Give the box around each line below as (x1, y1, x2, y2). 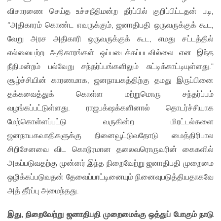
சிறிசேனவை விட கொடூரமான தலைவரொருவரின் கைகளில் (7, 145, 214, 155)
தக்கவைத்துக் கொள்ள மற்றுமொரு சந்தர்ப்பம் (7, 90, 214, 100)
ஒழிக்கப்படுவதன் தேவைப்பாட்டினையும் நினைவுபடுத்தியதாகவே (7, 173, 214, 183)
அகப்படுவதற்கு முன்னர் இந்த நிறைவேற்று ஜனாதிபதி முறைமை (7, 159, 214, 169)
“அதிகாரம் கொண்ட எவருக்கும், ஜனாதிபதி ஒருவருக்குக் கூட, (7, 21, 214, 31)
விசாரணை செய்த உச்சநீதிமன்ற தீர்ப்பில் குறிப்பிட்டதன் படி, (7, 7, 214, 17)
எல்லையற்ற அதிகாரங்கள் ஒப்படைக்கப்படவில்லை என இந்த (7, 48, 214, 58)
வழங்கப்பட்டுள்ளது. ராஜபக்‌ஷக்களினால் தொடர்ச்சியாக (7, 104, 214, 113)
